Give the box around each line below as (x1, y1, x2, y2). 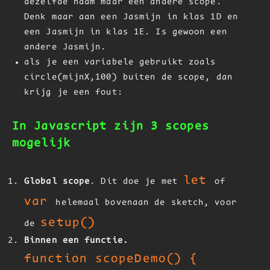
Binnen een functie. (24, 236, 128, 245)
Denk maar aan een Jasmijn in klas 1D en (24, 13, 238, 22)
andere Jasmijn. (24, 43, 107, 52)
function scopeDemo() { (24, 253, 198, 265)
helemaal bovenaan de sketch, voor (55, 198, 237, 207)
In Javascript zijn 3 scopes (12, 121, 209, 133)
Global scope (24, 177, 90, 186)
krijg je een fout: (24, 88, 123, 97)
